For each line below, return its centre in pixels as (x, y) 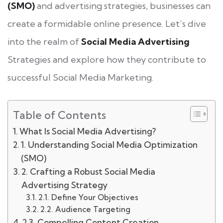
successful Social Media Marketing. (80, 77)
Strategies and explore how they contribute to (107, 59)
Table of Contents (59, 115)
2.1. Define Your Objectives (88, 197)
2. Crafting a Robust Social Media (89, 171)
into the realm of (44, 41)
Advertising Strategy (65, 185)
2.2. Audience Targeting (85, 209)
